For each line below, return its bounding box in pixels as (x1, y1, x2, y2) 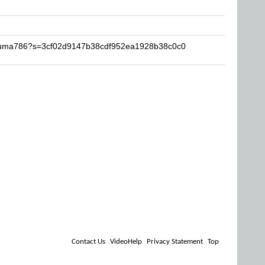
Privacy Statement (147, 238, 203, 245)
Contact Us (72, 238, 105, 245)
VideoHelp (110, 238, 142, 245)
